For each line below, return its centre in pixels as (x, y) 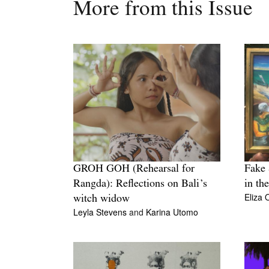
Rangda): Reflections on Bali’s (140, 184)
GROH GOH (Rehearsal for (134, 169)
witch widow (101, 199)
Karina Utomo (172, 212)
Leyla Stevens (101, 212)
